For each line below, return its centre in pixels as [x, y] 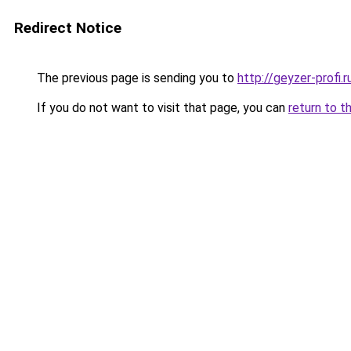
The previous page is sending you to [136, 78]
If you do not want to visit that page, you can [161, 108]
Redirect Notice [68, 28]
